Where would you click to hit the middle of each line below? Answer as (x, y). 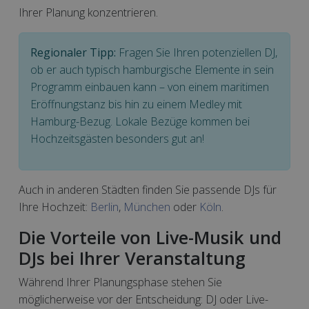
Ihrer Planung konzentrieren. (88, 12)
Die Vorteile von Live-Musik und (150, 237)
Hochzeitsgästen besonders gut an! (117, 139)
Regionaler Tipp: (73, 52)
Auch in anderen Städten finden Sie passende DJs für (148, 190)
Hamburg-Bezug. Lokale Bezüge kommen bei (140, 121)
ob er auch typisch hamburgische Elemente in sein (152, 70)
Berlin (104, 207)
